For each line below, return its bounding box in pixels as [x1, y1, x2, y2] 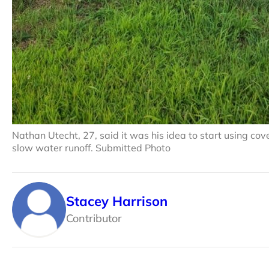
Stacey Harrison [66, 193, 168, 210]
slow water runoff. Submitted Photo [12, 141, 171, 154]
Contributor [66, 211, 122, 225]
